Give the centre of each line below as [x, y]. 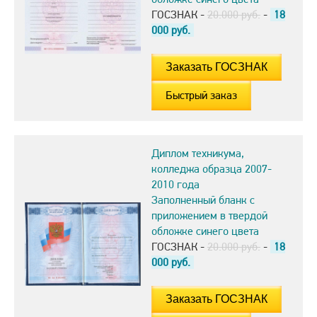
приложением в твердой [209, 215]
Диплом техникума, [198, 153]
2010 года [175, 184]
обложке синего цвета [205, 231]
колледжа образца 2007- [212, 168]
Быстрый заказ [201, 95]
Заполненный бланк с [203, 200]
